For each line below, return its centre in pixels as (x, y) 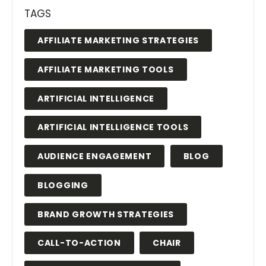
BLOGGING (63, 185)
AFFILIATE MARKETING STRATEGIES (118, 41)
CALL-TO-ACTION (79, 243)
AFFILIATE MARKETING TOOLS (106, 69)
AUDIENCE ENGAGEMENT (95, 156)
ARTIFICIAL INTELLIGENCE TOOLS (113, 127)
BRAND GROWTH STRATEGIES (106, 214)
